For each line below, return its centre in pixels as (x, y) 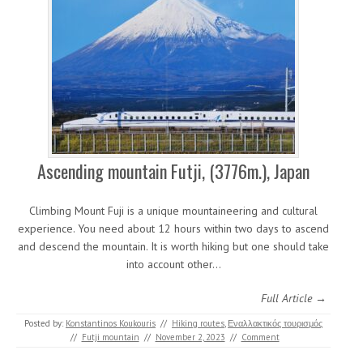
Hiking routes (198, 323)
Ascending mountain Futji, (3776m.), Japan (173, 171)
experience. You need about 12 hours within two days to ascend (173, 228)
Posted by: (45, 323)
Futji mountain (110, 337)
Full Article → (294, 298)
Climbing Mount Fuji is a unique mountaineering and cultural (173, 210)
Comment (260, 337)
